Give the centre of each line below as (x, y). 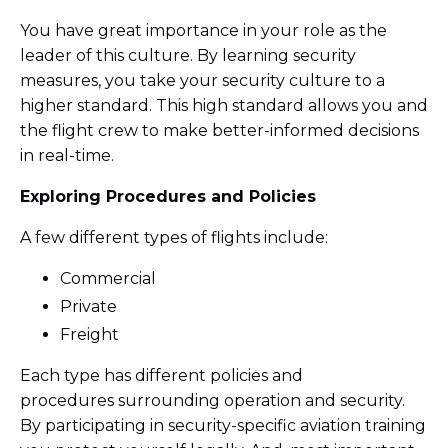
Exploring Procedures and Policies (168, 196)
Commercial (108, 278)
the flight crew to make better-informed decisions (219, 130)
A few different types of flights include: (174, 237)
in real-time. (71, 155)
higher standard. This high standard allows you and (224, 105)
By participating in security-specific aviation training (223, 426)
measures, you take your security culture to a (202, 80)
